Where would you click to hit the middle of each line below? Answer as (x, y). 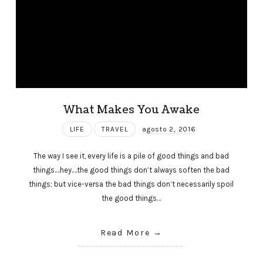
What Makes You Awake (131, 109)
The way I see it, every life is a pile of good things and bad (131, 156)
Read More (125, 233)
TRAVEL (115, 129)
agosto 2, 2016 (169, 129)
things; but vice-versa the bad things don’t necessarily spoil (131, 184)
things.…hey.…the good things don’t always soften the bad (131, 170)
